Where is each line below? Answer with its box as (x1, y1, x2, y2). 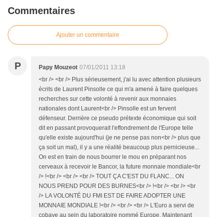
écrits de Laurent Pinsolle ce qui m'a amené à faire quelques (39, 86, 198, 93)
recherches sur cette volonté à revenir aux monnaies (39, 95, 176, 103)
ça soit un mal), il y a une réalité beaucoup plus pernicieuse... (39, 144, 199, 151)
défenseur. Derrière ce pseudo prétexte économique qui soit (39, 115, 196, 122)
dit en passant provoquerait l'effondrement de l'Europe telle (39, 124, 193, 132)
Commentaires (8, 5, 75, 16)
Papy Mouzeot (39, 64, 77, 71)
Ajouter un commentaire (56, 31, 119, 39)
